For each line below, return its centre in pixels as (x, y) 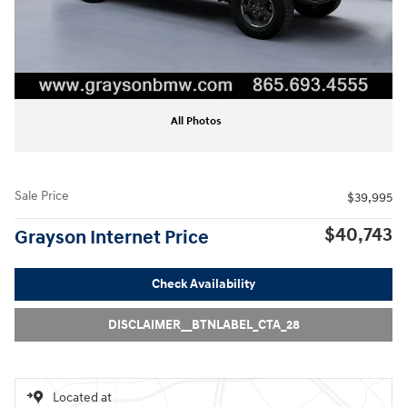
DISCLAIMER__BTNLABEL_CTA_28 (203, 324)
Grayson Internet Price (112, 238)
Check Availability (203, 284)
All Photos (196, 121)
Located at (82, 397)
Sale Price (42, 195)
